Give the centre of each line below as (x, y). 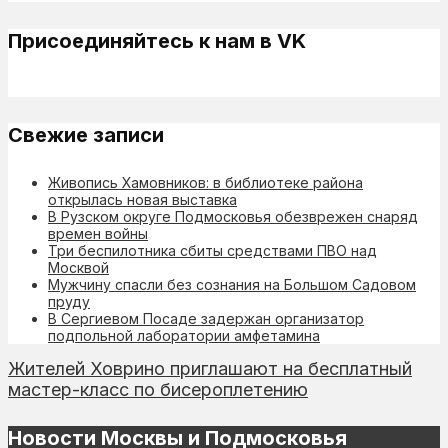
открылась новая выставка (142, 199)
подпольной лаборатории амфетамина (184, 335)
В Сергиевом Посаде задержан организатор (206, 318)
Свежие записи (86, 135)
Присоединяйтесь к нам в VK (157, 41)
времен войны (98, 233)
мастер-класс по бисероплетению (158, 389)
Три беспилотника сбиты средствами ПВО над (212, 250)
